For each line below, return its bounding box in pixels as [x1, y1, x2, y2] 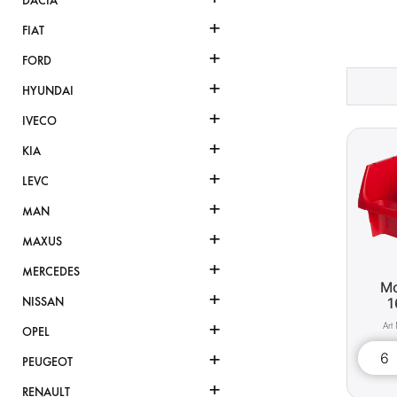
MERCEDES [22, 264, 80, 280]
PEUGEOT [22, 354, 73, 370]
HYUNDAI [22, 83, 74, 99]
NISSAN [22, 294, 64, 310]
